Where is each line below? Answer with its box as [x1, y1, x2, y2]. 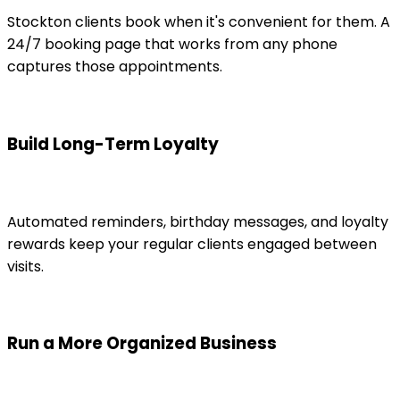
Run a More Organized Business [7, 331, 277, 356]
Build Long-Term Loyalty [7, 131, 219, 156]
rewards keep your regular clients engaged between [7, 233, 377, 254]
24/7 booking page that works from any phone [7, 34, 337, 55]
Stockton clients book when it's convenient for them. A [7, 12, 390, 33]
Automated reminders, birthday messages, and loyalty [7, 211, 388, 232]
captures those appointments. [7, 56, 222, 78]
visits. [7, 255, 44, 277]
